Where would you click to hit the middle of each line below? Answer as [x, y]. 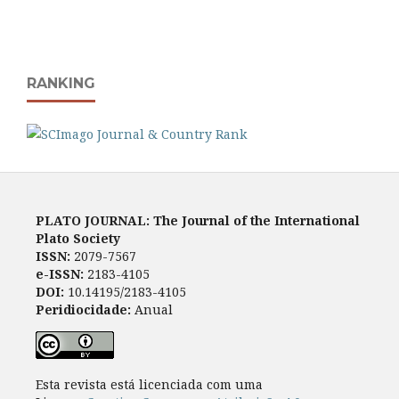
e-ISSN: [59, 273]
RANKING [61, 83]
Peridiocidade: [83, 309]
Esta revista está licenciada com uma [149, 384]
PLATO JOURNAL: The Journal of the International [197, 220]
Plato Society [77, 238]
